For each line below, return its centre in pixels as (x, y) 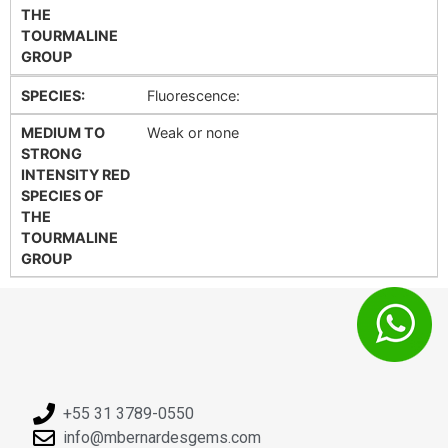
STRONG (52, 153)
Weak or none (192, 132)
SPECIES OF (62, 195)
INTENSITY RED (76, 174)
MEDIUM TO (63, 132)
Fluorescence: (193, 95)
